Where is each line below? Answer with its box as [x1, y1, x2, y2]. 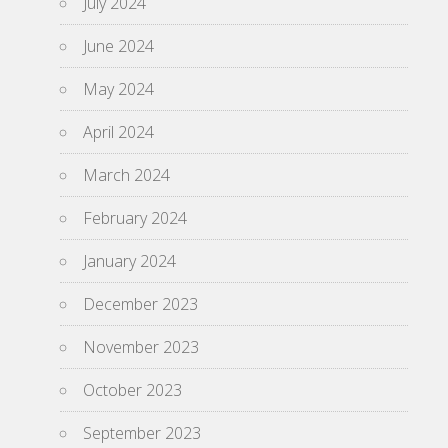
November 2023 [83, 335, 199, 358]
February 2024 [83, 206, 187, 229]
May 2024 [83, 77, 154, 100]
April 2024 [83, 120, 154, 143]
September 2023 [83, 421, 201, 444]
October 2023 [83, 378, 182, 401]
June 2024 [83, 34, 154, 57]
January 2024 [83, 249, 176, 272]
